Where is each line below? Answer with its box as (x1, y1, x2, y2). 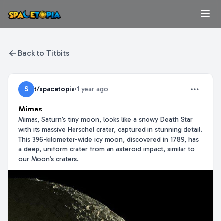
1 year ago (77, 85, 108, 93)
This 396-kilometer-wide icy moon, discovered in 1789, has (18, 135, 199, 144)
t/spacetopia (34, 85, 74, 93)
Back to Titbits (18, 48, 69, 58)
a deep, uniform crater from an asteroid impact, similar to (18, 145, 195, 153)
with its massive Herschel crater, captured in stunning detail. (18, 125, 202, 134)
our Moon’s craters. (18, 155, 79, 163)
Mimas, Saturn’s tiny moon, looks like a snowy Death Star (18, 115, 193, 124)
